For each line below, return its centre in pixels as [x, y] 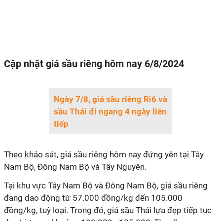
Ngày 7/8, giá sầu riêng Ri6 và [110, 99]
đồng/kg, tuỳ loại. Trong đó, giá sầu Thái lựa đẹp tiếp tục [108, 210]
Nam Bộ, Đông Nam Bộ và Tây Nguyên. [75, 167]
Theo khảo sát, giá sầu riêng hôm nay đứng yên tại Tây [104, 154]
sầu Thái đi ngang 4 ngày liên [110, 111]
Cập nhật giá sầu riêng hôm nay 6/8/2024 [94, 64]
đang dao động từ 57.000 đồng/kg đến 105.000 [93, 198]
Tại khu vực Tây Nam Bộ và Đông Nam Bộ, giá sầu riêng [106, 185]
